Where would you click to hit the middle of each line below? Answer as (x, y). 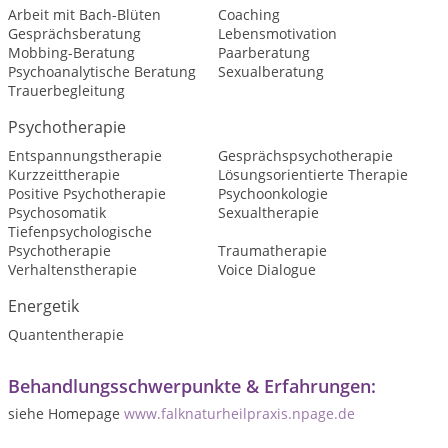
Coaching (248, 15)
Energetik (43, 306)
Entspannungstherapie (85, 156)
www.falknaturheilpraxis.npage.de (239, 414)
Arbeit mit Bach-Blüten (84, 15)
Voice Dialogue (266, 270)
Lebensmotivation (277, 34)
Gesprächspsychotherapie (305, 156)
